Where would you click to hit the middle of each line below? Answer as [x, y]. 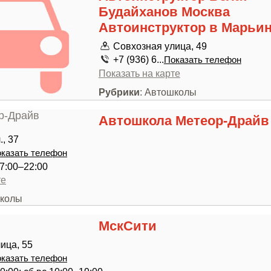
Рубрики [119, 92]
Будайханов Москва [164, 12]
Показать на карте [139, 73]
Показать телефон [202, 60]
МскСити [127, 226]
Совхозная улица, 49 [160, 46]
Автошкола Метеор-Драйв [184, 121]
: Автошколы [168, 92]
